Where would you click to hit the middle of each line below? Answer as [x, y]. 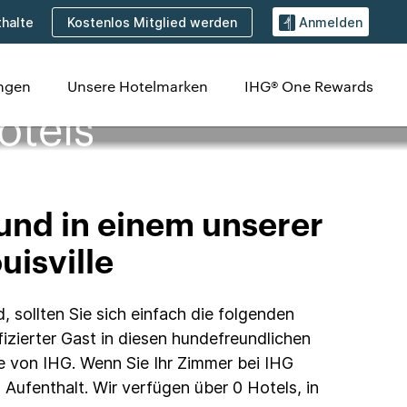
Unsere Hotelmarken [138, 86]
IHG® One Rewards [309, 86]
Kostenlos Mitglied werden [152, 22]
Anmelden [331, 23]
